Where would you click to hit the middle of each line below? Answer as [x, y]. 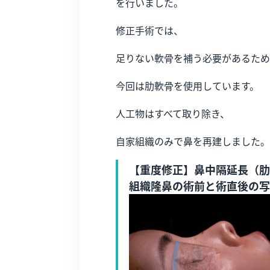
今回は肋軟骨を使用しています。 [187, 86]
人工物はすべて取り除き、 [173, 114]
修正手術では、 [149, 30]
